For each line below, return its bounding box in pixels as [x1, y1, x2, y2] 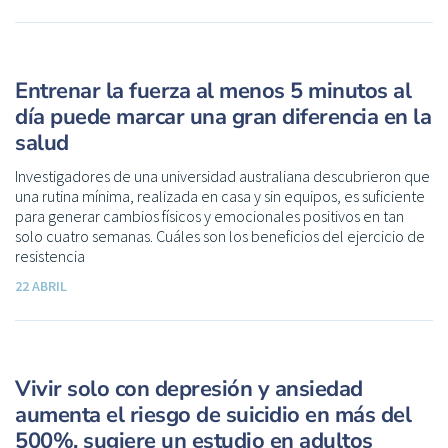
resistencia [15, 245, 85, 266]
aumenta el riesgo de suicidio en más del [15, 399, 411, 430]
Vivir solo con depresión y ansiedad [15, 373, 363, 404]
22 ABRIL [15, 276, 67, 295]
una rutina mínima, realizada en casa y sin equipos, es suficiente [15, 185, 425, 206]
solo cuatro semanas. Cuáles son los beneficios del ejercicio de [15, 225, 425, 246]
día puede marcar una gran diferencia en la [15, 101, 431, 132]
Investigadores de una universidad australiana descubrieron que [15, 165, 430, 186]
